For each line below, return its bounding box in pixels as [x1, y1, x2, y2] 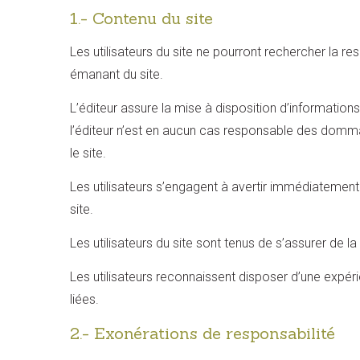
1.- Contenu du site [70, 8, 213, 28]
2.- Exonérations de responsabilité [70, 323, 335, 343]
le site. [70, 145, 106, 161]
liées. [70, 292, 99, 307]
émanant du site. [70, 67, 163, 82]
